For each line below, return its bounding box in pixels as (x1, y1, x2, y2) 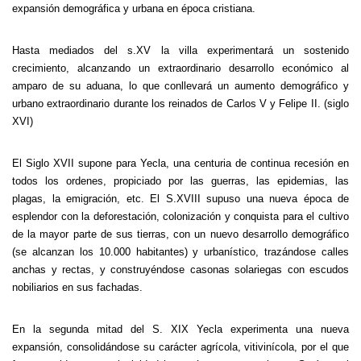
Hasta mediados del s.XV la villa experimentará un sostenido (12, 44, 349, 56)
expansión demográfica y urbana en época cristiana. (12, 2, 255, 15)
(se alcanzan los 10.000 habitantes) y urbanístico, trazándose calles (12, 246, 349, 258)
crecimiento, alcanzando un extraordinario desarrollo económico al (12, 62, 349, 74)
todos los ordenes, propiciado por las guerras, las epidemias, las (12, 175, 349, 187)
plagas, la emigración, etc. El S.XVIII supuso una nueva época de (12, 193, 349, 205)
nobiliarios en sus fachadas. (12, 281, 143, 293)
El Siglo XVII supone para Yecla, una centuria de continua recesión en (12, 157, 349, 169)
